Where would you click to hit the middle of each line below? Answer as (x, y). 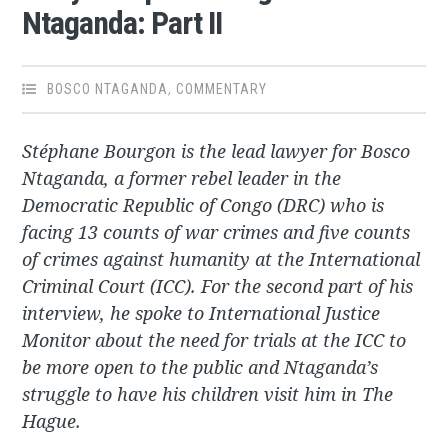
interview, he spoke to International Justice (201, 313)
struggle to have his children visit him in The (208, 394)
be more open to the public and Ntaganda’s (200, 367)
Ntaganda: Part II (122, 23)
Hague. (52, 421)
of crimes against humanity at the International (221, 259)
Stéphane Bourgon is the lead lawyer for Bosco (216, 151)
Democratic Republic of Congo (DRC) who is (203, 205)
